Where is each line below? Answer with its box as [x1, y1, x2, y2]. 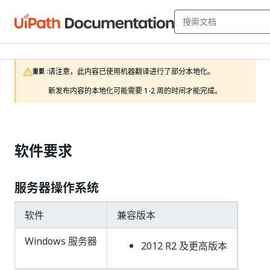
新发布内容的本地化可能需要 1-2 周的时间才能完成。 [48, 86, 222, 96]
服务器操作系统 [14, 179, 99, 197]
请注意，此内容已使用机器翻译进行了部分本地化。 [48, 66, 215, 77]
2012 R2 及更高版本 [141, 239, 227, 253]
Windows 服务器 [25, 234, 97, 248]
